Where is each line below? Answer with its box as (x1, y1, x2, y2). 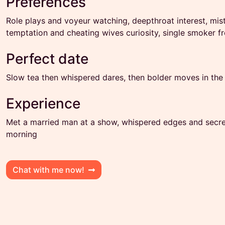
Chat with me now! (13, 165, 84, 175)
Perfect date (6, 50, 88, 67)
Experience (6, 95, 80, 112)
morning (6, 129, 37, 139)
